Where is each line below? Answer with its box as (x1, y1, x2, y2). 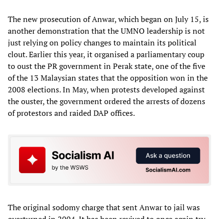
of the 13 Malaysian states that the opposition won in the (8, 72, 208, 83)
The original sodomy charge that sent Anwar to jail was (8, 202, 200, 213)
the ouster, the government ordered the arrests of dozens (8, 95, 205, 107)
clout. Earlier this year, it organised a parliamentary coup (8, 48, 204, 60)
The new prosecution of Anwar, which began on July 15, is (8, 13, 209, 24)
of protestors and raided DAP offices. (8, 107, 135, 118)
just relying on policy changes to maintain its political (8, 37, 197, 48)
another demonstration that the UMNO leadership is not (8, 25, 205, 36)
